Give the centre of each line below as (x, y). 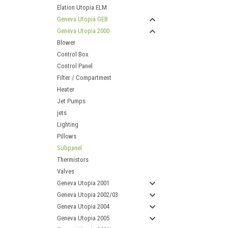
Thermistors (73, 160)
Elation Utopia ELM (82, 7)
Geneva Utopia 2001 (83, 183)
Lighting (68, 124)
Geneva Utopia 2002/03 (88, 195)
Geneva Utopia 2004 (83, 206)
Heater (66, 89)
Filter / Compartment (84, 78)
